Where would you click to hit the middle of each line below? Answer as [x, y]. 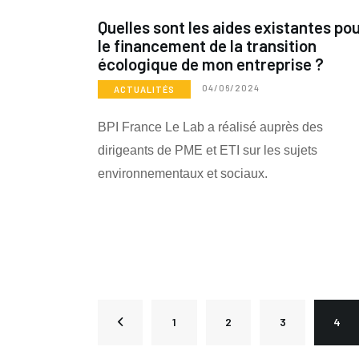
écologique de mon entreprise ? [211, 63]
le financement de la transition [207, 45]
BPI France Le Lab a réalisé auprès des [210, 127]
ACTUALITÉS [144, 89]
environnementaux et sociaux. [183, 173]
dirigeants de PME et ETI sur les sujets [208, 150]
